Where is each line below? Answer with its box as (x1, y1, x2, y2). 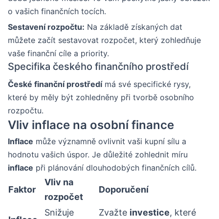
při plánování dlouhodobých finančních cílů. (33, 162, 197, 173)
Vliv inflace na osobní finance (8, 117, 174, 132)
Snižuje (44, 207, 74, 218)
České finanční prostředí (8, 79, 102, 89)
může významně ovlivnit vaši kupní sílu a (33, 136, 186, 146)
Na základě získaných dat (85, 22, 182, 32)
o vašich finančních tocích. (8, 6, 106, 16)
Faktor (8, 184, 36, 195)
